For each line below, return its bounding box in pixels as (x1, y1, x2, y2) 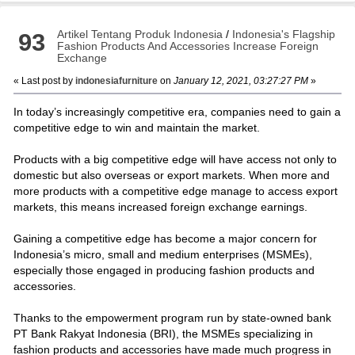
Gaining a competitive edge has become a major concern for (13, 231, 317, 245)
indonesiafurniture (74, 74, 158, 86)
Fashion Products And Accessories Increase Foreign (57, 39, 319, 52)
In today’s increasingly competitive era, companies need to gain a (13, 105, 341, 118)
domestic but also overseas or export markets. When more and (13, 168, 330, 181)
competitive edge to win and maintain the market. (13, 120, 260, 134)
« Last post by (13, 74, 75, 86)
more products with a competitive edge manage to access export (13, 184, 338, 197)
